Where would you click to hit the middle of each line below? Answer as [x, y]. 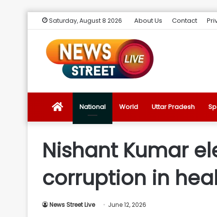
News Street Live [72, 205]
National [93, 107]
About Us [148, 21]
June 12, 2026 [127, 205]
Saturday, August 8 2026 [85, 21]
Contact [185, 21]
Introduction [81, 194]
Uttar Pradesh [173, 107]
